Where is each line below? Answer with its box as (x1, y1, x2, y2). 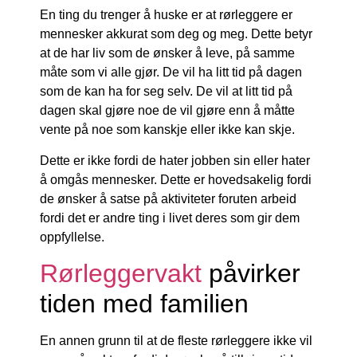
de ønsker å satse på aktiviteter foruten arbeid (40, 191, 296, 206)
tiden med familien (40, 289, 249, 319)
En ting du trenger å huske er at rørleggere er (40, 8, 292, 22)
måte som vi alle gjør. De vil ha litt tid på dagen (40, 65, 302, 80)
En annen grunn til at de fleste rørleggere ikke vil (40, 334, 312, 348)
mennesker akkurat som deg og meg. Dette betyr (40, 27, 312, 41)
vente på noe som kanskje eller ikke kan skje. (40, 123, 295, 137)
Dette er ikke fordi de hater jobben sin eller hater (40, 153, 310, 167)
